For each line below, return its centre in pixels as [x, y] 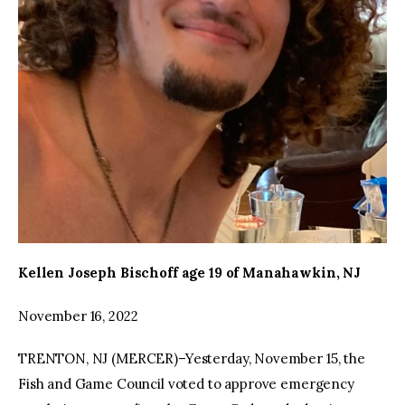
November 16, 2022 [78, 316]
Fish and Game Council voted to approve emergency [186, 384]
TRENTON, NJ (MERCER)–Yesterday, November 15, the [192, 359]
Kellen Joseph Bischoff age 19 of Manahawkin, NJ [189, 273]
